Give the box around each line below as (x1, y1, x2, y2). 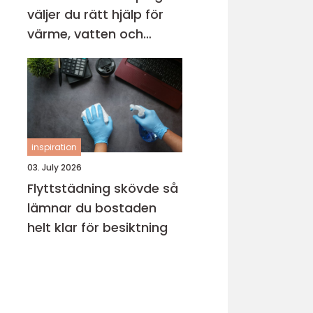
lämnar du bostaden (27, 199, 156, 217)
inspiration (31, 141, 77, 153)
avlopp (27, 45, 71, 62)
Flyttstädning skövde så (27, 180, 163, 197)
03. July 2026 (27, 161, 82, 173)
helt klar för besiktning (27, 219, 168, 236)
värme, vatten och (27, 25, 143, 43)
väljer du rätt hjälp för (27, 6, 163, 23)
